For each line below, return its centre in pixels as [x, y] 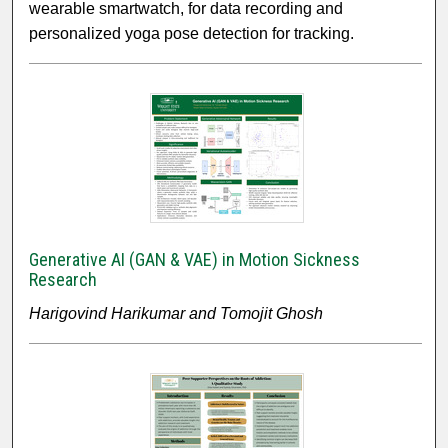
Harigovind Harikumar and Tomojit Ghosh [176, 314]
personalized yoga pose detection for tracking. [192, 34]
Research [63, 280]
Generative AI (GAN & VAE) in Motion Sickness [195, 260]
